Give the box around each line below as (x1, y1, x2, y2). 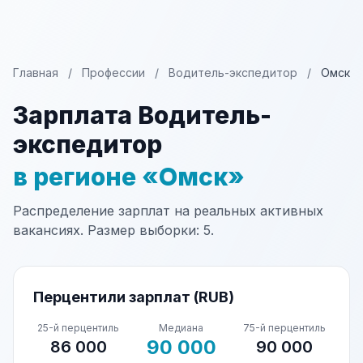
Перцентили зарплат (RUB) (33, 288, 234, 305)
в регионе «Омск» (13, 162, 245, 191)
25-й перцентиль (37, 322, 120, 334)
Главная (13, 66, 58, 79)
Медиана (159, 322, 204, 334)
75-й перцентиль (243, 322, 327, 334)
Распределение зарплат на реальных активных (13, 203, 323, 219)
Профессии (82, 66, 145, 79)
